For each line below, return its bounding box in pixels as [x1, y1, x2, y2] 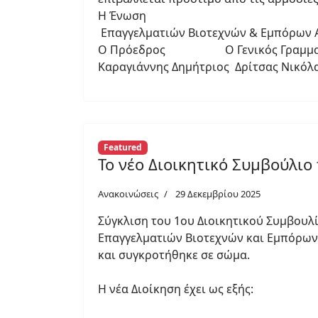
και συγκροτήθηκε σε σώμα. [98, 247, 250, 263]
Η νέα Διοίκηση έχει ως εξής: [98, 281, 253, 297]
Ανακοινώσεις [98, 187, 158, 201]
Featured [103, 141, 142, 154]
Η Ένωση [98, 8, 146, 24]
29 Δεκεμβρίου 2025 [175, 187, 261, 201]
